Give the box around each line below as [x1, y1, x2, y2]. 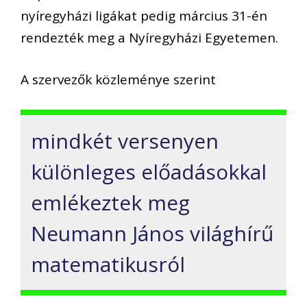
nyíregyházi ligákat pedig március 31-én [21, 7, 267, 25]
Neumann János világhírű [31, 219, 273, 248]
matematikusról [31, 250, 185, 279]
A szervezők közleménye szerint [21, 70, 216, 88]
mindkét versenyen [31, 127, 219, 156]
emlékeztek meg [31, 188, 190, 217]
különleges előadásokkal [31, 158, 267, 186]
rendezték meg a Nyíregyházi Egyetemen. [21, 29, 278, 47]
